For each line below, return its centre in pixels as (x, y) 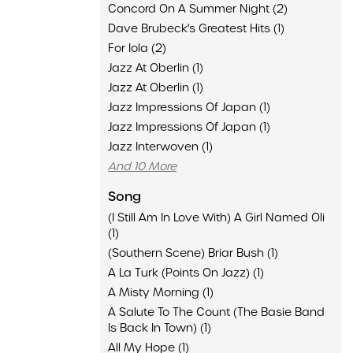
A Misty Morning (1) (161, 292)
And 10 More (142, 166)
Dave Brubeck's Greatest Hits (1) (196, 28)
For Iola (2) (137, 48)
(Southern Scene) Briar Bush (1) (193, 253)
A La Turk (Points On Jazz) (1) (186, 273)
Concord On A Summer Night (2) (198, 9)
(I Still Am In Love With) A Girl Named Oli (216, 217)
